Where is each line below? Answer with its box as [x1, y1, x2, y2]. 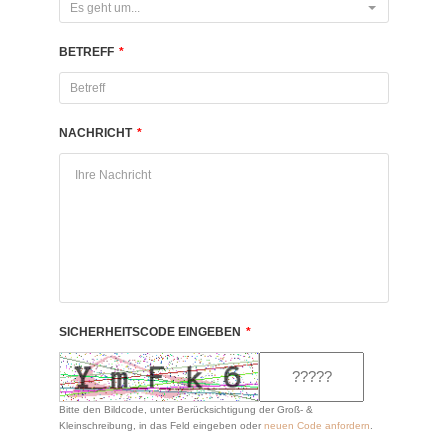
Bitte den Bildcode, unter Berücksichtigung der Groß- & [59, 404, 313, 415]
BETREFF [59, 45, 114, 59]
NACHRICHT [59, 126, 132, 140]
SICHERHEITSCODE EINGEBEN [59, 325, 241, 339]
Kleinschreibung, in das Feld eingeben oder [59, 420, 264, 431]
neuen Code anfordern [264, 420, 370, 431]
